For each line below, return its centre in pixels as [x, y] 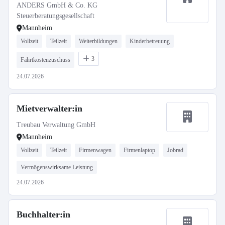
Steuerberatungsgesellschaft [55, 16]
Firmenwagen [95, 150]
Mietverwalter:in [49, 108]
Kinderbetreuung [150, 41]
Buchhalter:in [43, 214]
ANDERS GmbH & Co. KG [57, 5]
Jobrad [175, 150]
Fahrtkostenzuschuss [45, 60]
